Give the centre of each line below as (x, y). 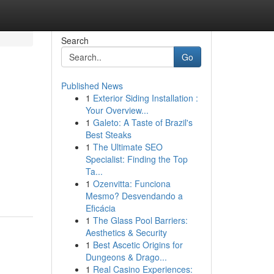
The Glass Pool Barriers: (140, 220)
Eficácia (100, 208)
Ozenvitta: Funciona (131, 183)
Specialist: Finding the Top (136, 159)
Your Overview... (117, 110)
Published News (92, 86)
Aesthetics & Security (126, 232)
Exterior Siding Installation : (145, 98)
